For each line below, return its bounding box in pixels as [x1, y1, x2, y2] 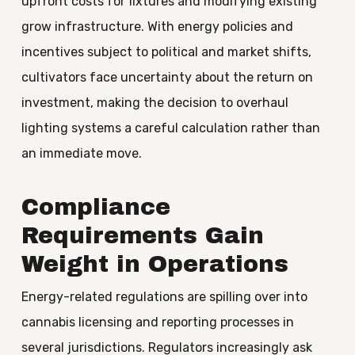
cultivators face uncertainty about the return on [21, 70, 313, 85]
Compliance [21, 195, 170, 219]
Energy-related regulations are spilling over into [21, 289, 307, 304]
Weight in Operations [21, 252, 288, 277]
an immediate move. [21, 146, 142, 161]
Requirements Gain [21, 223, 264, 248]
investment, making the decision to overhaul [21, 95, 288, 110]
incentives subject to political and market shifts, [21, 44, 311, 59]
